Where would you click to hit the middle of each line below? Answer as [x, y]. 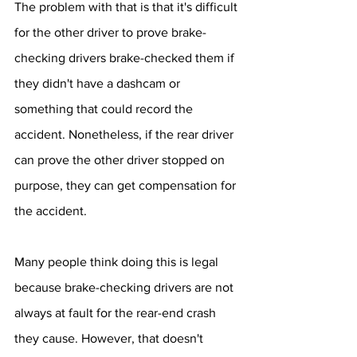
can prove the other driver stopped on [121, 160]
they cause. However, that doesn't [110, 338]
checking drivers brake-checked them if [126, 58]
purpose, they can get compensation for [127, 185]
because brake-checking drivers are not [126, 287]
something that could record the [105, 109]
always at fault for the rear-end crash [117, 313]
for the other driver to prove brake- [110, 32]
